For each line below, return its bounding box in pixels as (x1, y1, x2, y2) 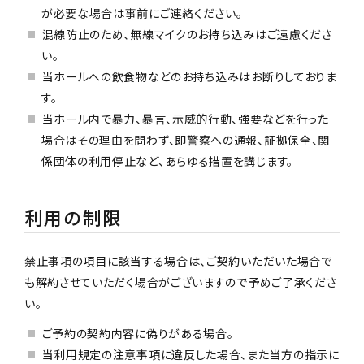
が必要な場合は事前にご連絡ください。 (41, 5, 243, 22)
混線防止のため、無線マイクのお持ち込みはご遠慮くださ (41, 26, 332, 43)
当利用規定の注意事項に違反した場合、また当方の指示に (41, 345, 340, 362)
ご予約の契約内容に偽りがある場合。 (41, 324, 234, 341)
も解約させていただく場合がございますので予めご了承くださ (24, 274, 337, 291)
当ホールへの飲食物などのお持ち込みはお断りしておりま (41, 68, 337, 85)
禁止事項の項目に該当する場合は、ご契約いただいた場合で (24, 253, 332, 270)
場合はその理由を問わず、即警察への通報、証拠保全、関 (41, 132, 331, 149)
